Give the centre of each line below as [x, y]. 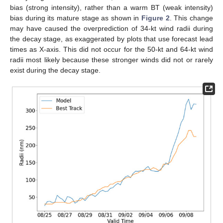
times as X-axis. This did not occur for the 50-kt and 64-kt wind [111, 49]
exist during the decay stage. [55, 70]
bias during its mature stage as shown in [76, 18]
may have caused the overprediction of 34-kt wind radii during [111, 28]
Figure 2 [156, 18]
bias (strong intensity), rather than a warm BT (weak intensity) [111, 7]
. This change [191, 18]
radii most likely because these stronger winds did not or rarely [111, 59]
